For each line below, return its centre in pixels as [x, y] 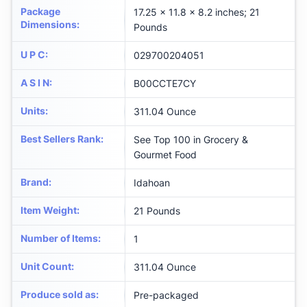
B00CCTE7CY [165, 84]
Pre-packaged [166, 295]
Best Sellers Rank [61, 139]
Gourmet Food [165, 155]
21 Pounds [157, 211]
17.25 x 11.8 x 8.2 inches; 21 [197, 12]
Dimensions [49, 25]
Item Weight [49, 210]
